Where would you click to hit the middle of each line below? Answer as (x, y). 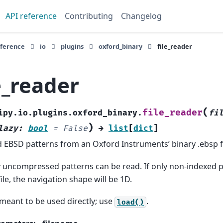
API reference (31, 16)
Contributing (89, 16)
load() (130, 202)
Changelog (141, 16)
